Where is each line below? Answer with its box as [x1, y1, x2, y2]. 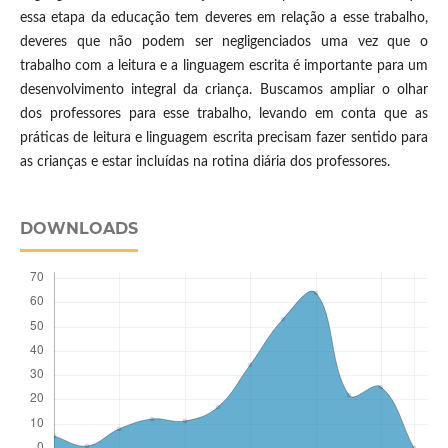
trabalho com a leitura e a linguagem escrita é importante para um [19, 59, 429, 74]
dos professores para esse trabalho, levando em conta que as [19, 107, 429, 122]
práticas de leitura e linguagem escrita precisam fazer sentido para [19, 131, 429, 146]
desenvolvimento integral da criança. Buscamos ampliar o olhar [19, 83, 429, 98]
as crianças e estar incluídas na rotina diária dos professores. [19, 155, 390, 170]
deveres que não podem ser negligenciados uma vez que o [19, 35, 429, 50]
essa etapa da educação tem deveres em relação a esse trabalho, [19, 11, 429, 26]
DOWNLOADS [19, 219, 138, 239]
